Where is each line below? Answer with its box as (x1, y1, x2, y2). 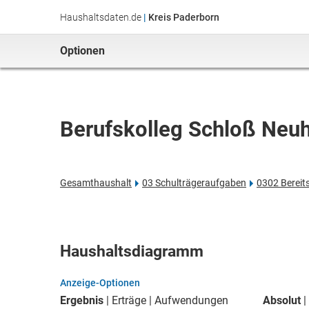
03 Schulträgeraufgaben (142, 177, 246, 188)
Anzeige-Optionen (60, 277, 140, 288)
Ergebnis (60, 294, 103, 307)
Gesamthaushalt (60, 177, 132, 188)
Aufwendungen (154, 294, 228, 307)
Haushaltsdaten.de (60, 12, 141, 23)
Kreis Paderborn (148, 12, 219, 23)
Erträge (112, 294, 146, 307)
